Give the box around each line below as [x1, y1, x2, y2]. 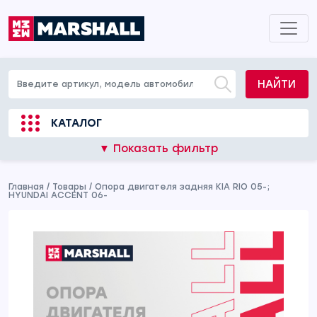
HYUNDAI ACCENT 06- [8, 190, 108, 200]
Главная [8, 182, 44, 192]
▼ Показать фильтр [99, 142, 218, 155]
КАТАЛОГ [51, 117, 102, 129]
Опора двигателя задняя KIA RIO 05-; [95, 182, 270, 192]
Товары [52, 182, 86, 192]
